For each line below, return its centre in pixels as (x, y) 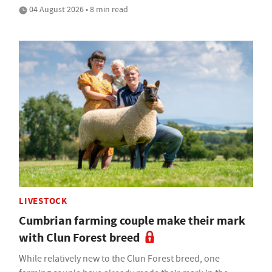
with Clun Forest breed (79, 238)
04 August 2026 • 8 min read (78, 9)
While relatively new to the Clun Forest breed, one (119, 259)
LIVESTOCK (43, 201)
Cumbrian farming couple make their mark (132, 221)
